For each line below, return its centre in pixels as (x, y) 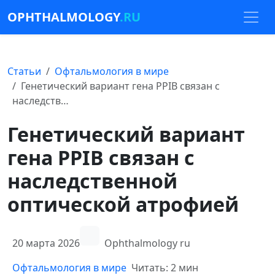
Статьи (24, 71)
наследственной (92, 181)
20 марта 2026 (46, 243)
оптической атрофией (123, 204)
